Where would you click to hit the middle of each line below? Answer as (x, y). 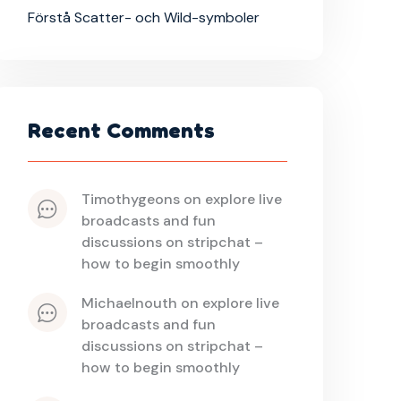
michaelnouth (136, 303)
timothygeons (135, 200)
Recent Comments (121, 131)
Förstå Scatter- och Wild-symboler (144, 18)
